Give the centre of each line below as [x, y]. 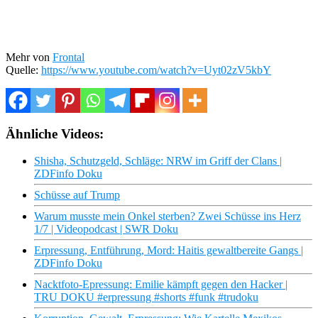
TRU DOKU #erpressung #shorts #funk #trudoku [146, 297]
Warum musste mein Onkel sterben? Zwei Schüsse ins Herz [168, 216]
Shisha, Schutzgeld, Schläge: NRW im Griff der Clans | [158, 161]
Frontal [68, 57]
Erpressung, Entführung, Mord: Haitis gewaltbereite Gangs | [169, 251]
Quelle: [23, 70]
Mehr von [29, 57]
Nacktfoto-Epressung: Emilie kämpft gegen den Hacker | [161, 285]
